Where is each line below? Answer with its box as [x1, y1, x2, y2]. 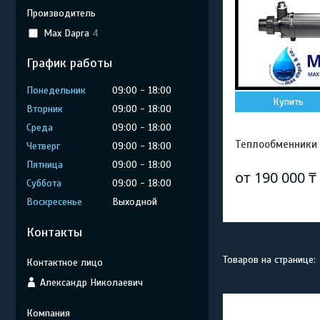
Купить [273, 96, 304, 108]
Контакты [26, 224, 82, 240]
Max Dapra [43, 26, 89, 39]
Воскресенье [26, 196, 82, 208]
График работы [26, 55, 112, 71]
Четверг [26, 140, 60, 152]
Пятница [26, 159, 63, 171]
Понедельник [26, 84, 86, 96]
